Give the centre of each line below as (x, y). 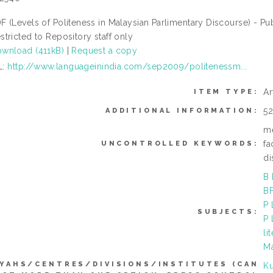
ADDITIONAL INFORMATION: (182, 110)
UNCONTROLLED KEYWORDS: (180, 143)
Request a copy (105, 50)
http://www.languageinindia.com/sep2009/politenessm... (127, 66)
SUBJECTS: (228, 211)
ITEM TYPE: (226, 91)
